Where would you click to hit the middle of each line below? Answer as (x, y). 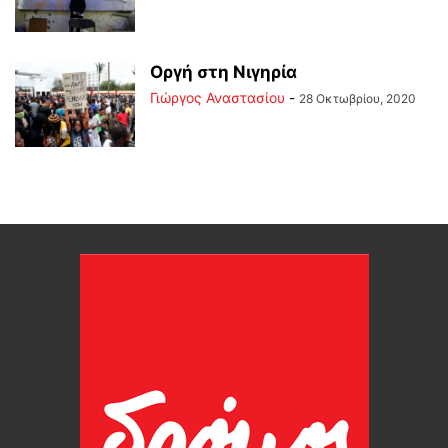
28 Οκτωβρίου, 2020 (357, 98)
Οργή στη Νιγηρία (223, 72)
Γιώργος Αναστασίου (217, 97)
